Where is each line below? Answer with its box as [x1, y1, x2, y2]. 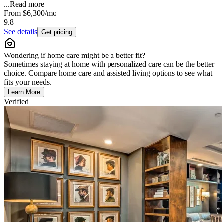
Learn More [8, 88, 40, 96]
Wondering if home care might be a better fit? [4, 51, 145, 59]
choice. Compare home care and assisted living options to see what [4, 68, 212, 77]
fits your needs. [4, 77, 52, 86]
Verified [4, 97, 29, 106]
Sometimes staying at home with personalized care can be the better [4, 59, 214, 68]
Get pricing [41, 28, 72, 36]
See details [4, 27, 37, 36]
